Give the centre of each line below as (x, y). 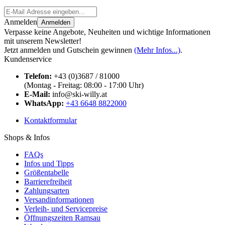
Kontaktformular (50, 120)
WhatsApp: (44, 103)
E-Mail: (37, 94)
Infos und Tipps (49, 163)
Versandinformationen (59, 199)
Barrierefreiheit (48, 181)
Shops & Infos (27, 137)
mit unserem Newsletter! (43, 41)
